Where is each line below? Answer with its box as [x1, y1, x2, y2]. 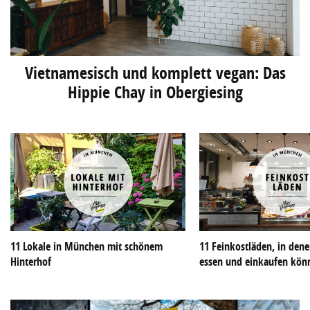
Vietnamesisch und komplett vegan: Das [24, 61, 286, 84]
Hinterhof [10, 253, 51, 269]
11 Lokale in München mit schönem [10, 238, 163, 254]
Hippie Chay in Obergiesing [67, 80, 243, 103]
